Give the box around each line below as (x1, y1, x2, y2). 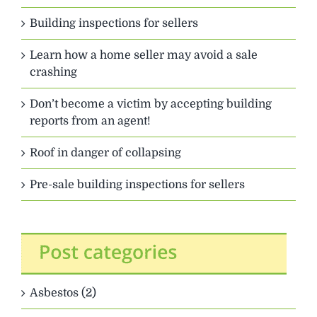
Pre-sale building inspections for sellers (30, 178, 245, 191)
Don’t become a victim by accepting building (30, 97, 272, 110)
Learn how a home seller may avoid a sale (30, 48, 258, 62)
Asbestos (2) (30, 287, 96, 300)
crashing (30, 65, 77, 79)
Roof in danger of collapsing (30, 146, 181, 159)
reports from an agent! (30, 114, 151, 127)
